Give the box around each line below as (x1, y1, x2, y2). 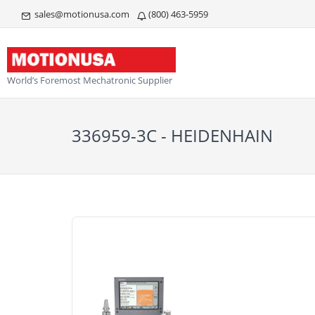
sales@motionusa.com (30, 8, 131, 20)
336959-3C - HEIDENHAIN (72, 124, 273, 147)
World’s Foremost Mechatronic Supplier (7, 74, 172, 86)
